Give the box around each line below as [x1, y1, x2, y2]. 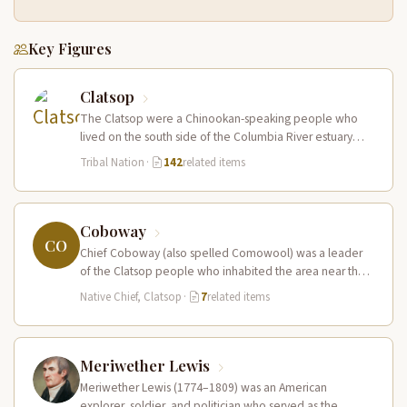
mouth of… [80, 280, 138, 298]
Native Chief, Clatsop [80, 288, 182, 305]
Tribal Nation [80, 154, 144, 171]
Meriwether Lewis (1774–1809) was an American [80, 378, 327, 396]
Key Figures [28, 38, 112, 58]
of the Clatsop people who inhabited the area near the [80, 262, 365, 280]
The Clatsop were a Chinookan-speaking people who [80, 109, 358, 127]
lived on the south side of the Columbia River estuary [80, 127, 352, 145]
